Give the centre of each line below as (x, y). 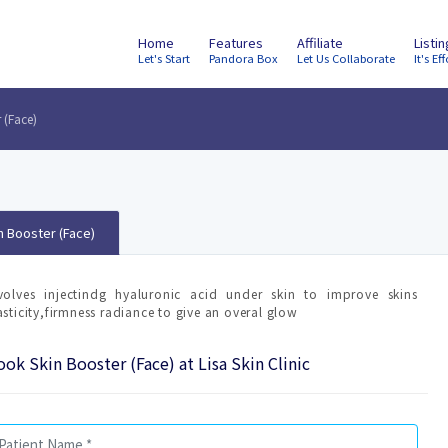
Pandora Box (243, 58)
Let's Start (164, 58)
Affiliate (320, 42)
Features (236, 42)
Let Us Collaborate (346, 58)
